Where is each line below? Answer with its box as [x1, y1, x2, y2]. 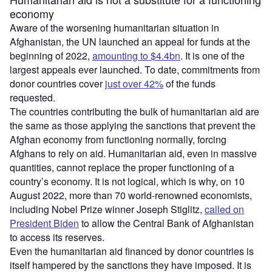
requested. [10, 90, 55, 104]
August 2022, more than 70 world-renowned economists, [10, 188, 252, 202]
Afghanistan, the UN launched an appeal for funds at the [10, 34, 250, 49]
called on [205, 202, 244, 216]
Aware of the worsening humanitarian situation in [10, 20, 219, 35]
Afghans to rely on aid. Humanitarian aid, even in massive [10, 146, 257, 160]
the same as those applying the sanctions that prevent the [10, 118, 256, 132]
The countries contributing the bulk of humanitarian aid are [10, 104, 259, 118]
